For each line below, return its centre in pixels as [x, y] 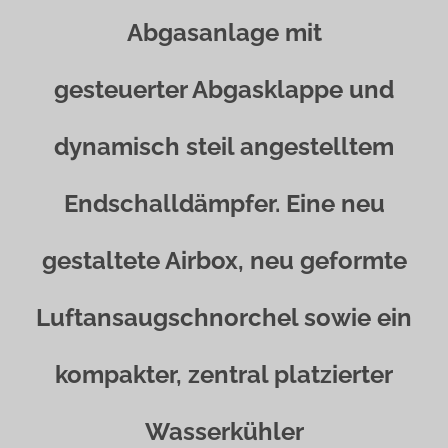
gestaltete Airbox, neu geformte [224, 260]
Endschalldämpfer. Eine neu [224, 203]
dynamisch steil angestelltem [224, 146]
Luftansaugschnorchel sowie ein [224, 317]
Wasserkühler [224, 431]
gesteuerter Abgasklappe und [224, 89]
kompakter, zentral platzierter [224, 374]
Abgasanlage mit [224, 32]
